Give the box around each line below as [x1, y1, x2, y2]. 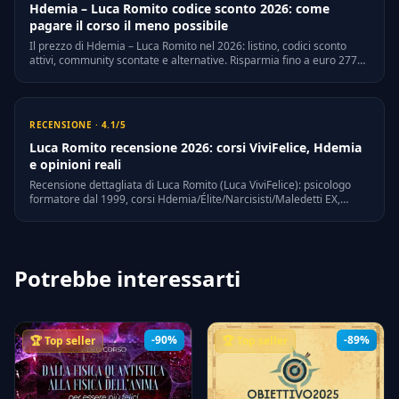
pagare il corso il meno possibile [29, 17, 228, 35]
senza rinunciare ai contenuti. [29, 67, 175, 83]
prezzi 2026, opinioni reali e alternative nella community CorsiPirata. [29, 206, 367, 222]
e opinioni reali [29, 156, 121, 174]
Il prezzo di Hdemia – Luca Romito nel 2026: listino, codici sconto [29, 38, 346, 54]
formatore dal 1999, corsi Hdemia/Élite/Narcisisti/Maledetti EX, [29, 191, 340, 208]
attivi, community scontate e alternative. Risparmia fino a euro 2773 [29, 53, 363, 69]
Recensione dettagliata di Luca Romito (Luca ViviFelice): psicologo [29, 177, 351, 193]
